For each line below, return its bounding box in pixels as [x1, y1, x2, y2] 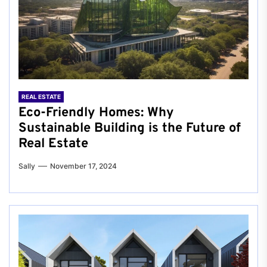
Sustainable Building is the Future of [18, 120, 241, 136]
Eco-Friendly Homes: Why [18, 104, 174, 121]
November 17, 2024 [50, 161, 117, 170]
